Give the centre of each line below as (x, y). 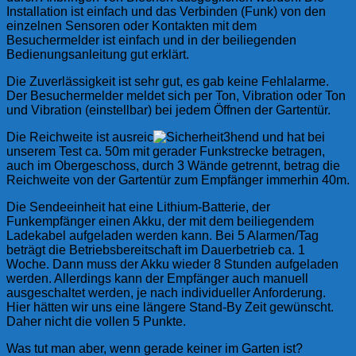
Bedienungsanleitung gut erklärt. (98, 54)
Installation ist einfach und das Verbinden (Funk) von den (166, 11)
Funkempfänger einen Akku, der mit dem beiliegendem (160, 221)
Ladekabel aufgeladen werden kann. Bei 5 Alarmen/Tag (163, 235)
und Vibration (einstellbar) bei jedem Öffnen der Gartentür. (168, 110)
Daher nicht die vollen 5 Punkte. (96, 321)
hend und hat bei (278, 137)
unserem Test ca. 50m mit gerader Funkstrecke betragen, (166, 151)
